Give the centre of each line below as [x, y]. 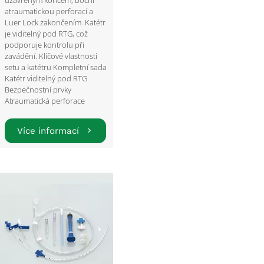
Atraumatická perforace [45, 101]
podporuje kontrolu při [45, 45]
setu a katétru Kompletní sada [56, 67]
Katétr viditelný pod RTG [46, 79]
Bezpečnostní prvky [38, 90]
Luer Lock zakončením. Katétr [55, 23]
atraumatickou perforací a [49, 11]
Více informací [48, 131]
